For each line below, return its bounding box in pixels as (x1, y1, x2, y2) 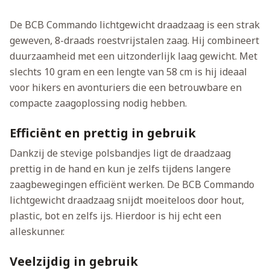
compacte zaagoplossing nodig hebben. (10, 96, 204, 110)
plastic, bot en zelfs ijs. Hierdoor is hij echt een (10, 209, 221, 223)
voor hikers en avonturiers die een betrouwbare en (10, 81, 242, 95)
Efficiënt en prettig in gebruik (10, 125, 196, 142)
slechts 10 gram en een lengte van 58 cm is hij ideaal (10, 65, 247, 79)
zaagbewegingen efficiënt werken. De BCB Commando (10, 178, 254, 192)
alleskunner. (10, 225, 64, 239)
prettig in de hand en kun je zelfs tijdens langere (10, 162, 231, 176)
